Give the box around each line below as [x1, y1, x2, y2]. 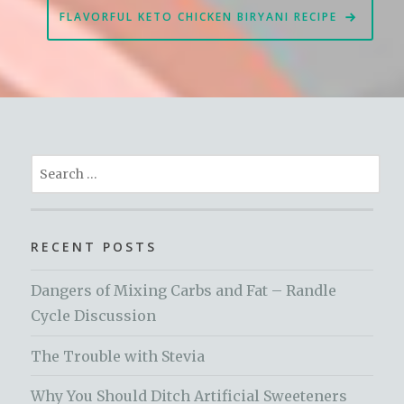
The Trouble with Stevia [31, 346, 206, 365]
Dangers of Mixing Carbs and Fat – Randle [31, 280, 337, 299]
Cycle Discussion [31, 306, 157, 325]
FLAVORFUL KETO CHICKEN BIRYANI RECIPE [59, 8, 337, 24]
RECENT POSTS [31, 238, 158, 256]
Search [30, 157, 80, 176]
